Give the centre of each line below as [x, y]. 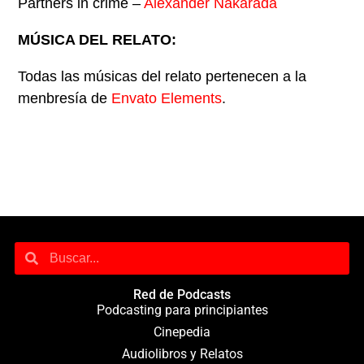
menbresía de [65, 99]
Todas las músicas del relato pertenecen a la [162, 77]
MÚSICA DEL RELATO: [97, 40]
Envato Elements [167, 99]
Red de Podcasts [182, 294]
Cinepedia [182, 331]
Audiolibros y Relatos [182, 353]
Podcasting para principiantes [182, 310]
